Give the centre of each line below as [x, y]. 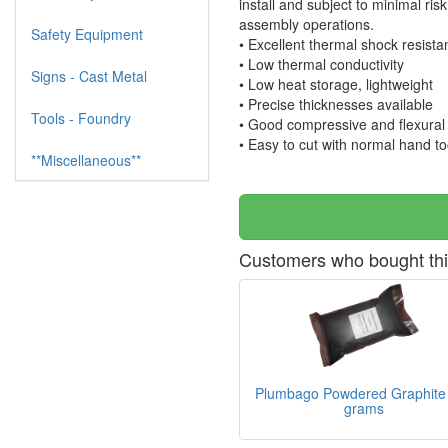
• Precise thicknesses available [338, 104]
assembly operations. [308, 24]
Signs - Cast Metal [89, 76]
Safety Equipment [87, 34]
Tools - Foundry [81, 118]
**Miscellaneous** [86, 160]
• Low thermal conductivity [323, 64]
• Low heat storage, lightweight [338, 84]
